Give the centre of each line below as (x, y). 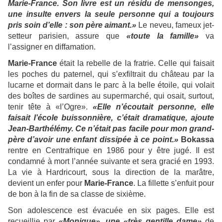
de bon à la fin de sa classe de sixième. (77, 194)
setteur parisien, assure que (67, 36)
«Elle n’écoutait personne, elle (153, 107)
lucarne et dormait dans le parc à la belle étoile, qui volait (111, 85)
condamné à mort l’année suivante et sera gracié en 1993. (111, 162)
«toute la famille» (163, 36)
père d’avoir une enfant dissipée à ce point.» (93, 140)
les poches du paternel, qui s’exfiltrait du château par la (111, 74)
